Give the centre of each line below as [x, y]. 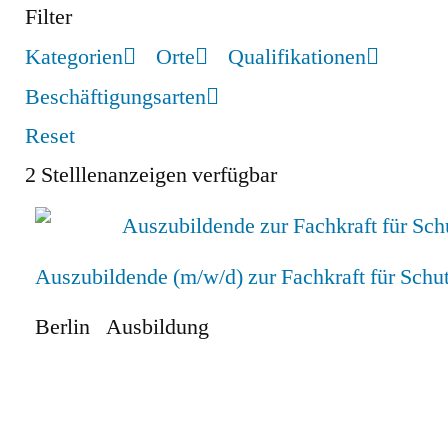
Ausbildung [157, 326]
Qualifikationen [297, 56]
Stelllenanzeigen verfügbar [156, 174]
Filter [48, 16]
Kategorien [74, 56]
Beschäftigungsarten [115, 96]
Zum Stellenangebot [130, 408]
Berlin [62, 326]
